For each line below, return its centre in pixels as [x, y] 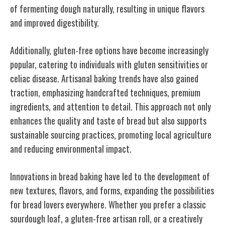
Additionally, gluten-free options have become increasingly [109, 50]
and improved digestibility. [54, 22]
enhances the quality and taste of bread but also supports [108, 120]
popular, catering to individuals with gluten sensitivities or [109, 64]
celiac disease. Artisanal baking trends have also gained [104, 78]
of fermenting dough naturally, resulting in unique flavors [107, 8]
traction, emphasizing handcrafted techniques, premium [105, 92]
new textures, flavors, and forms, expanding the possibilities [112, 190]
